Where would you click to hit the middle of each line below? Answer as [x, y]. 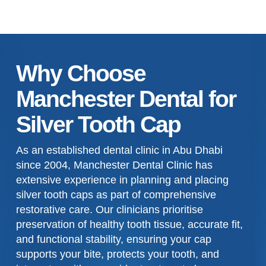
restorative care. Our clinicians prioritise [109, 209]
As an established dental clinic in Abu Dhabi [119, 150]
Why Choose [80, 73]
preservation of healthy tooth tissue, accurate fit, [129, 224]
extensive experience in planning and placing [122, 180]
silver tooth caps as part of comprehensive [116, 194]
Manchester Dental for [126, 99]
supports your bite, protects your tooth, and [117, 254]
